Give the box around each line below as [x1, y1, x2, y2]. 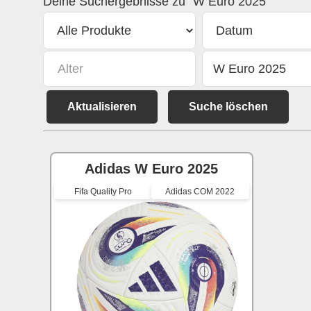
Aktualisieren [67, 101, 137, 113]
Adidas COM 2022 [165, 187, 235, 196]
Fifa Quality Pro [74, 187, 132, 196]
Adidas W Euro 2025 [85, 161, 219, 177]
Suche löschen [189, 101, 268, 113]
